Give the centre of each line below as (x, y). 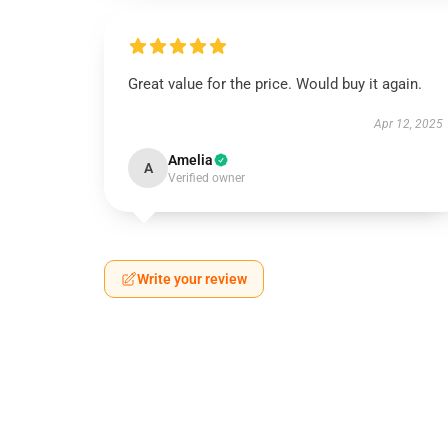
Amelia (190, 160)
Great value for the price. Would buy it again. (275, 84)
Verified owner (206, 178)
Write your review (192, 279)
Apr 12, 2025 (408, 124)
